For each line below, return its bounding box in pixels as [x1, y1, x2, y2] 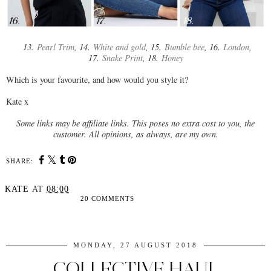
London [223, 41, 249, 53]
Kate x [6, 96, 28, 108]
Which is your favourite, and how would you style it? [6, 74, 188, 86]
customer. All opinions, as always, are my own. [53, 128, 218, 140]
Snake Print [102, 52, 143, 64]
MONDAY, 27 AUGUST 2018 [73, 241, 198, 249]
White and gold [93, 41, 146, 53]
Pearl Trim [36, 41, 74, 53]
